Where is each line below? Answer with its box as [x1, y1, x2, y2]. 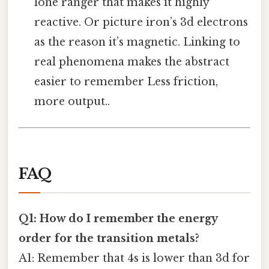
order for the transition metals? [19, 232, 199, 246]
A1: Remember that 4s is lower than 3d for [19, 252, 250, 265]
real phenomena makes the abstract [34, 55, 230, 69]
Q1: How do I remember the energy [19, 212, 217, 226]
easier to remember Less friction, [34, 75, 219, 89]
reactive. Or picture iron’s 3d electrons [34, 16, 249, 29]
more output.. [34, 95, 110, 109]
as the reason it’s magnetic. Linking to [34, 35, 241, 49]
